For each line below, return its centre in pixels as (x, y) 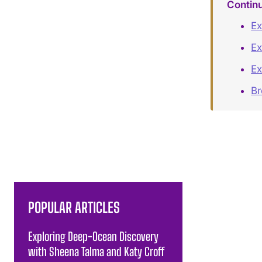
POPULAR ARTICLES (74, 207)
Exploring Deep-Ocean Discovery (93, 236)
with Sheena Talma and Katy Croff (96, 251)
